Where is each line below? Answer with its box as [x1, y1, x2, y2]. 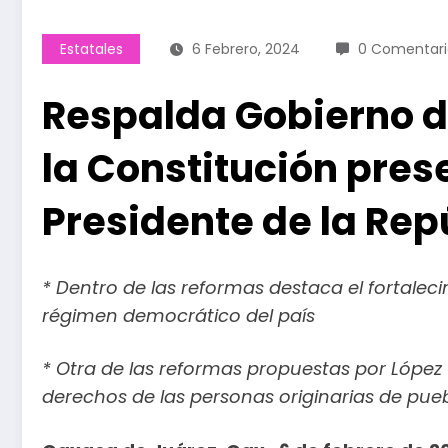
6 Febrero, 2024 [192, 38, 300, 59]
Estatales [59, 38, 123, 59]
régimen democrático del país [42, 302, 315, 328]
